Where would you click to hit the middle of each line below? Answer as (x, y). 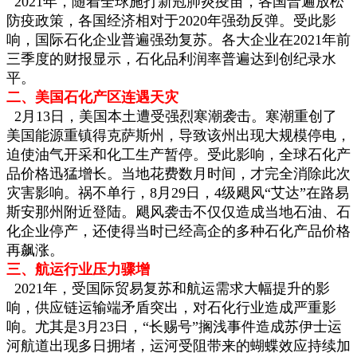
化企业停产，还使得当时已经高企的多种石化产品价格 (178, 231)
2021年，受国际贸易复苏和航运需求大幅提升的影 (168, 288)
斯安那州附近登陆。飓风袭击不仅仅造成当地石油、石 (178, 212)
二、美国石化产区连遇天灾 (92, 97)
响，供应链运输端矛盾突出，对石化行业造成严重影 (171, 307)
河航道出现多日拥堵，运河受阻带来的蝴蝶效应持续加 (178, 345)
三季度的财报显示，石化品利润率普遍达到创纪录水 (171, 59)
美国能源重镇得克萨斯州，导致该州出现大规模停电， (178, 135)
